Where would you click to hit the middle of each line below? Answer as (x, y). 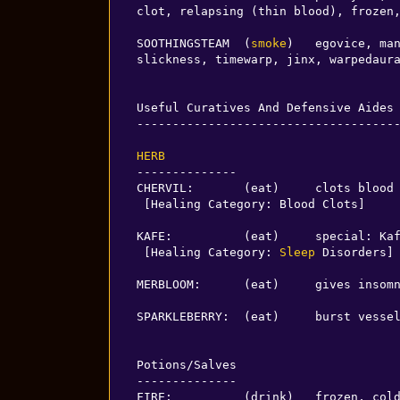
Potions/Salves (186, 364)
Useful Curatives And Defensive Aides (265, 107)
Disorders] (354, 252)
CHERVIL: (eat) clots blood (265, 187)
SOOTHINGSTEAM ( (193, 43)
